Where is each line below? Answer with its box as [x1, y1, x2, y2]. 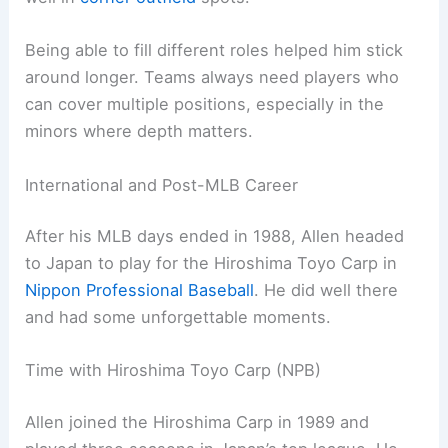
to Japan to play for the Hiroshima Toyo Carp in [25, 253, 398, 274]
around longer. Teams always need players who [25, 67, 400, 88]
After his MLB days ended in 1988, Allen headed [25, 226, 405, 247]
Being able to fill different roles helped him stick [25, 40, 404, 61]
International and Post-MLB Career [25, 174, 299, 195]
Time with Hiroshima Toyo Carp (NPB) [25, 360, 322, 381]
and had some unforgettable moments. [25, 307, 332, 328]
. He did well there [254, 280, 399, 301]
